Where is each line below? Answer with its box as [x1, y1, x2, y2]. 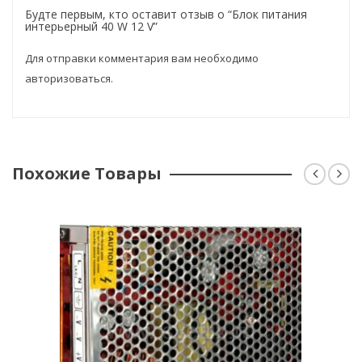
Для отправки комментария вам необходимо [25, 51, 259, 66]
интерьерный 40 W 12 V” [25, 19, 158, 35]
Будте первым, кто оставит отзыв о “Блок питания [25, 6, 307, 23]
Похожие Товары [12, 162, 162, 185]
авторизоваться [25, 71, 111, 86]
